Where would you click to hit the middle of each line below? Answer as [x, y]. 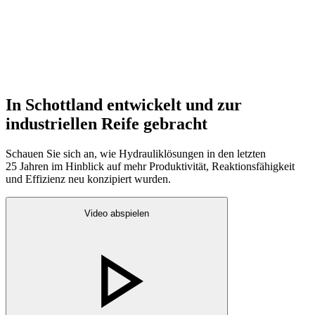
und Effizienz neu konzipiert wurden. [88, 179]
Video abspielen [117, 214]
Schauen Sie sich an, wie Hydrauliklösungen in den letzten [136, 153]
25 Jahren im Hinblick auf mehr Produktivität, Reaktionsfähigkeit [150, 166]
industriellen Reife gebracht [107, 124]
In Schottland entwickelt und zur [124, 105]
